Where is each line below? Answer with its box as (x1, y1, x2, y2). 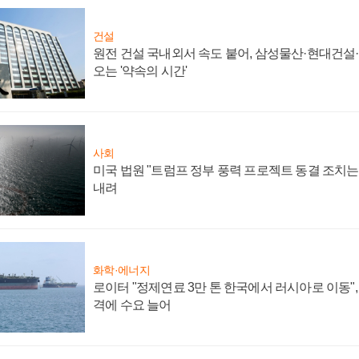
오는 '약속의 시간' (93, 63, 188, 78)
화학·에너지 (93, 263, 150, 276)
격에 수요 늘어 (93, 297, 171, 312)
